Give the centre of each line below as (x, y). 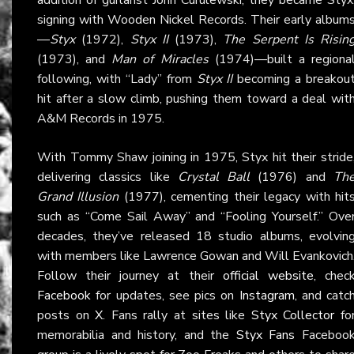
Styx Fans (265, 335)
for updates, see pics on (165, 295)
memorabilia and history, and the (137, 335)
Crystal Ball (214, 177)
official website (268, 275)
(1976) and (292, 177)
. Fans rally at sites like (177, 315)
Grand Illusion (78, 196)
